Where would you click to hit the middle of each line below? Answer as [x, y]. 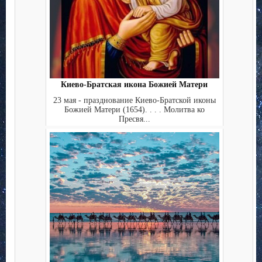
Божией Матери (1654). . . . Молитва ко [134, 109]
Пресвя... [134, 119]
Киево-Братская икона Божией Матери [134, 85]
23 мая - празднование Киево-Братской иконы [134, 100]
